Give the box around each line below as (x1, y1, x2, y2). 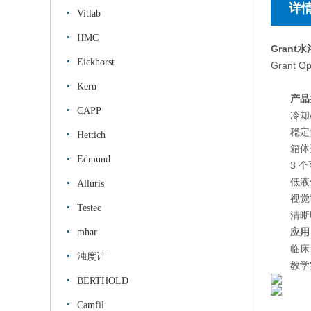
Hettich (77, 130, 106, 140)
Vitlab (77, 8, 101, 19)
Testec (77, 203, 101, 213)
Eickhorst (77, 57, 115, 67)
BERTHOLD (77, 276, 128, 286)
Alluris (77, 178, 104, 189)
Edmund (77, 154, 110, 165)
